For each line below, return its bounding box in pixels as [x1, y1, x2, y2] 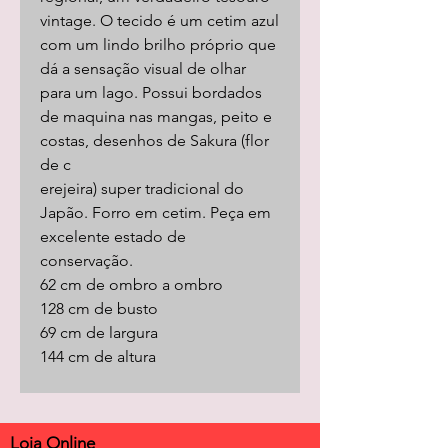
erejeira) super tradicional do [40, 179, 244, 198]
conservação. [40, 251, 133, 270]
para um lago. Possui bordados [40, 83, 262, 102]
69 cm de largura [40, 323, 158, 342]
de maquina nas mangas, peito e [40, 107, 272, 126]
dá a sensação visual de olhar [40, 59, 246, 78]
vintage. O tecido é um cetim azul [40, 11, 279, 30]
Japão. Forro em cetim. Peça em [40, 203, 271, 222]
